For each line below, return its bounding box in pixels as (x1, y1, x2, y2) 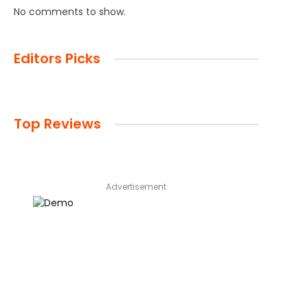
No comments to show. (14, 5, 126, 19)
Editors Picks (14, 49, 100, 69)
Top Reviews (14, 114, 101, 134)
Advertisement (106, 181, 166, 193)
